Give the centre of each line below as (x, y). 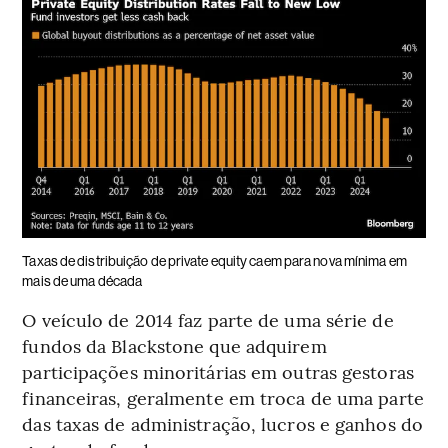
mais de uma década (82, 281)
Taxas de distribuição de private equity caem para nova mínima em (214, 261)
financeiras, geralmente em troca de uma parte (223, 398)
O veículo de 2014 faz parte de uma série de (208, 320)
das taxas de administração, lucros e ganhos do (222, 424)
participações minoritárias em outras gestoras (218, 372)
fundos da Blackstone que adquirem (174, 346)
